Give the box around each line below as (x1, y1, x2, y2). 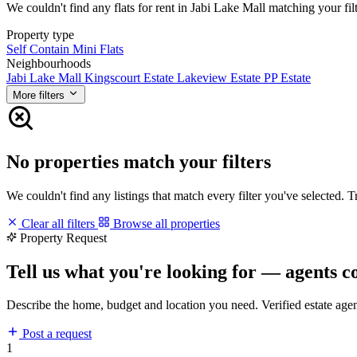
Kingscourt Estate (84, 70, 177, 84)
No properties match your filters (6, 151, 271, 172)
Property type (6, 27, 74, 41)
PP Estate (264, 70, 311, 84)
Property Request (20, 230, 107, 245)
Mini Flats (73, 41, 124, 56)
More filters (13, 88, 65, 101)
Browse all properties (110, 216, 220, 230)
